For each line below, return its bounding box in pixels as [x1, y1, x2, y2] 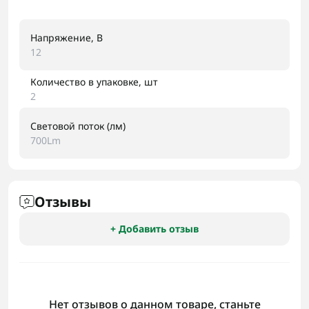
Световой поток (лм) [30, 119, 126, 132]
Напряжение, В [30, 31, 103, 44]
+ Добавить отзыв [110, 222, 199, 235]
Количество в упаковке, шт [30, 75, 158, 88]
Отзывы [34, 192, 91, 211]
